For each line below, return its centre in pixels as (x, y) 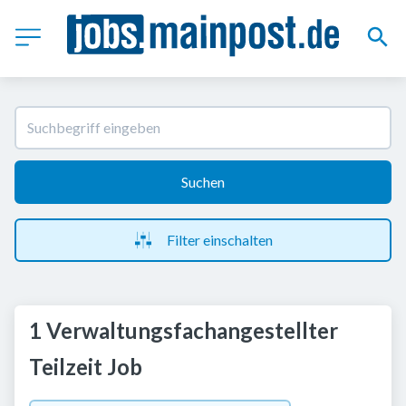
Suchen (203, 182)
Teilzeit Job (86, 367)
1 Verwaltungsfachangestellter (184, 330)
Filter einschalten (219, 240)
